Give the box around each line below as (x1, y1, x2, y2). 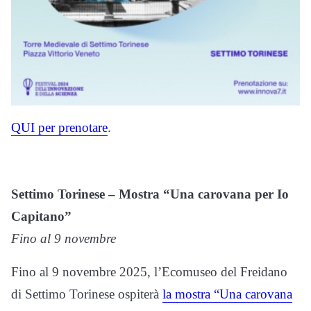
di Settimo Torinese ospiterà (11, 287, 162, 302)
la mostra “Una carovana (162, 287, 292, 302)
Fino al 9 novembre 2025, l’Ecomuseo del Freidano (11, 264, 287, 280)
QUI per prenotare (11, 120, 108, 135)
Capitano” (11, 209, 72, 224)
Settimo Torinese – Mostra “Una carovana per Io (11, 187, 289, 202)
